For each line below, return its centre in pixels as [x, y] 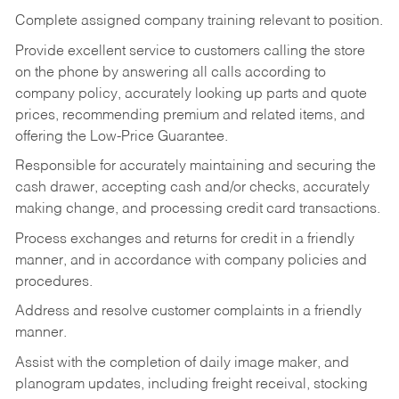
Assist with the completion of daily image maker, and [182, 363]
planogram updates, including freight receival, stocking [191, 384]
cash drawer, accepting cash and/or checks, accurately [192, 188]
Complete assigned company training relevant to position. [199, 22]
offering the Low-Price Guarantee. [121, 137]
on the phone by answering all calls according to [170, 73]
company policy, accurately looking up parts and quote [191, 94]
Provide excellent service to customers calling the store [190, 51]
